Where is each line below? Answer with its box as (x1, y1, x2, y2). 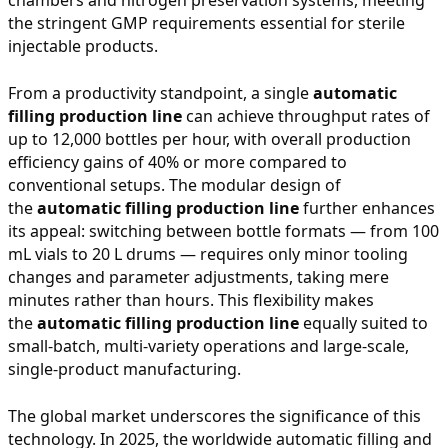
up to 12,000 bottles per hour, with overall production (8, 127, 411, 150)
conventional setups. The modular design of (8, 173, 341, 196)
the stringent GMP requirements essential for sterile (8, 11, 405, 34)
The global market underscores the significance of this (8, 404, 421, 427)
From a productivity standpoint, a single (8, 81, 313, 104)
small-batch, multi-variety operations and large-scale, (8, 334, 409, 357)
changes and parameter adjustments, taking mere (8, 265, 389, 288)
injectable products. (8, 34, 158, 57)
